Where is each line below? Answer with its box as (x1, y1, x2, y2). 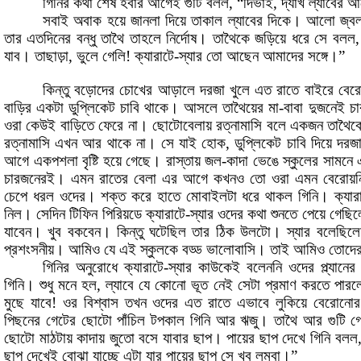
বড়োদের (74, 81, 115, 99)
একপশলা (33, 152, 78, 170)
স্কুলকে (140, 241, 178, 259)
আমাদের (263, 48, 304, 65)
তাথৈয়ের (222, 99, 264, 117)
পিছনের (4, 312, 40, 330)
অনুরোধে (76, 259, 118, 276)
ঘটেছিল (149, 223, 187, 241)
